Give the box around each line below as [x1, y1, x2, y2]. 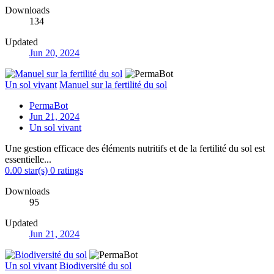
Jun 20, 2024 [29, 47, 80, 58]
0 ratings [50, 165, 83, 176]
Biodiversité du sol [59, 260, 131, 271]
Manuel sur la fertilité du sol [59, 79, 167, 90]
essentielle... [5, 154, 51, 165]
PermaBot [29, 100, 68, 111]
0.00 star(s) [5, 165, 48, 176]
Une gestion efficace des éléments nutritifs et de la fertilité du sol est [5, 143, 265, 154]
